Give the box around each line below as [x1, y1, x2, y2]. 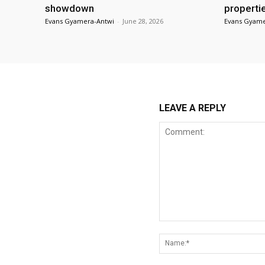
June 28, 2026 [122, 16, 163, 25]
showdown [45, 2, 94, 14]
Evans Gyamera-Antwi [45, 16, 114, 25]
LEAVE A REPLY [159, 102, 226, 114]
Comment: [158, 221, 198, 232]
